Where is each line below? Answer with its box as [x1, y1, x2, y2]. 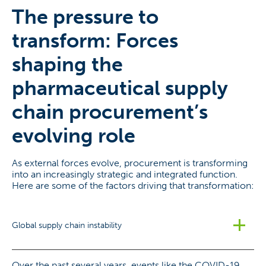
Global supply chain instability [12, 220, 122, 230]
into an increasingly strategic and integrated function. [12, 169, 237, 180]
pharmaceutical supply [12, 76, 228, 100]
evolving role [12, 123, 135, 148]
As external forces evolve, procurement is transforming [12, 157, 248, 169]
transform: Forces [12, 28, 178, 53]
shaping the [12, 52, 123, 77]
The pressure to [12, 5, 159, 29]
